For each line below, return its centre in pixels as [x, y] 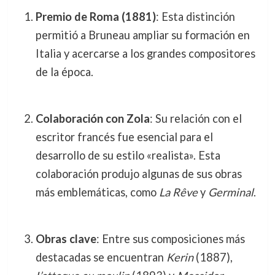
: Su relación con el [196, 119]
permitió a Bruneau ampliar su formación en [142, 35]
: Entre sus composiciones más [170, 239]
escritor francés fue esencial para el [124, 137]
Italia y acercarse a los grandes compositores [145, 53]
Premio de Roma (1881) [95, 16]
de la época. [64, 72]
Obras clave [66, 239]
